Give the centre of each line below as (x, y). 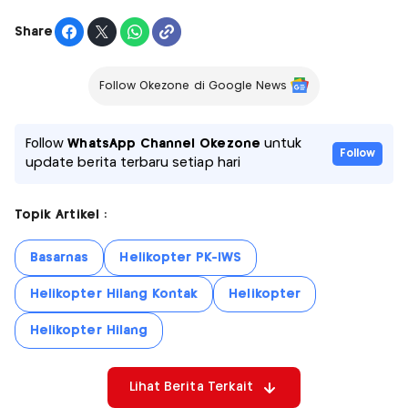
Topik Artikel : (61, 215)
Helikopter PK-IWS (181, 258)
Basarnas (60, 258)
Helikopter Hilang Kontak (114, 295)
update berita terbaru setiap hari (133, 163)
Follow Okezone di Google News (193, 87)
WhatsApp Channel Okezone (164, 144)
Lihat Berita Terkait (191, 388)
